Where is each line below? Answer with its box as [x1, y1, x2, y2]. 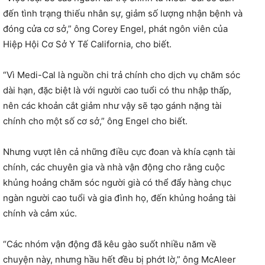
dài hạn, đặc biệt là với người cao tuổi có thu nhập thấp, [3, 84, 231, 96]
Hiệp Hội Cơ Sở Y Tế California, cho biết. [3, 38, 172, 50]
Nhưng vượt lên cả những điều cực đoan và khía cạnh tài [3, 146, 235, 157]
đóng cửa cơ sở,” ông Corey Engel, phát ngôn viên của [3, 22, 228, 34]
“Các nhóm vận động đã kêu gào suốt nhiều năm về [3, 238, 216, 250]
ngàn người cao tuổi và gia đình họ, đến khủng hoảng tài [3, 192, 236, 203]
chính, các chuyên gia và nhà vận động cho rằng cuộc [3, 161, 225, 173]
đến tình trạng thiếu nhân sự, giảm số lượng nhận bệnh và [3, 7, 243, 19]
